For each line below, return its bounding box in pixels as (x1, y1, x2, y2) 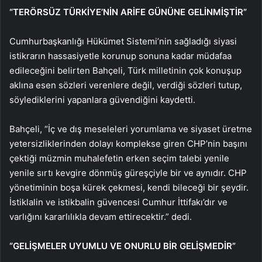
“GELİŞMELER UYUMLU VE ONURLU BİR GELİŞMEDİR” (9, 240, 236, 251)
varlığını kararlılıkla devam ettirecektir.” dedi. (9, 211, 192, 222)
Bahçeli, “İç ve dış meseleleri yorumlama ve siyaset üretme (9, 123, 252, 135)
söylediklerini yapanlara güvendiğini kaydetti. (9, 94, 195, 105)
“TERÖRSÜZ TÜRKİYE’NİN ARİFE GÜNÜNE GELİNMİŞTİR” (9, 6, 247, 18)
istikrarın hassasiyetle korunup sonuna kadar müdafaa (9, 50, 232, 61)
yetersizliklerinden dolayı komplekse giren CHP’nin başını (9, 137, 247, 149)
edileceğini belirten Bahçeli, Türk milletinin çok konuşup (9, 64, 242, 76)
